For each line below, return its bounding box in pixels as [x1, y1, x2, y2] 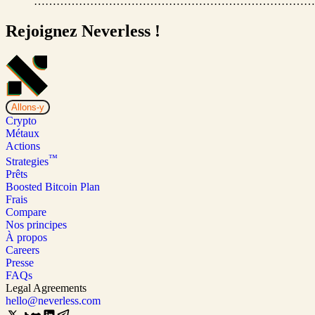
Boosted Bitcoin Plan [6, 180, 100, 193]
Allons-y [11, 101, 44, 112]
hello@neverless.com [6, 294, 101, 307]
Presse [6, 256, 34, 269]
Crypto [6, 114, 37, 127]
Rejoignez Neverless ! [6, 21, 160, 40]
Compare [6, 205, 46, 218]
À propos [6, 231, 47, 243]
